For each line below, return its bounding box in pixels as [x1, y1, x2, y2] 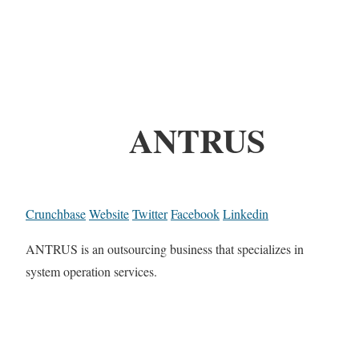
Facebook [171, 205, 220, 223]
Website [89, 205, 129, 223]
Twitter [132, 205, 167, 223]
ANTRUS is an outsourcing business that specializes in [26, 240, 304, 258]
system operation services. [26, 263, 157, 280]
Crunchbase [26, 205, 86, 223]
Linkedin [223, 205, 268, 223]
